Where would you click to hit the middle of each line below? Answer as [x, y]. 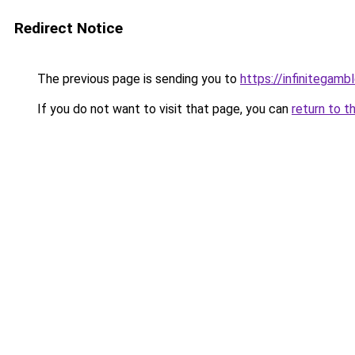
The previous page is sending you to [137, 79]
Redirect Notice [69, 28]
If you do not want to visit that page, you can [163, 109]
